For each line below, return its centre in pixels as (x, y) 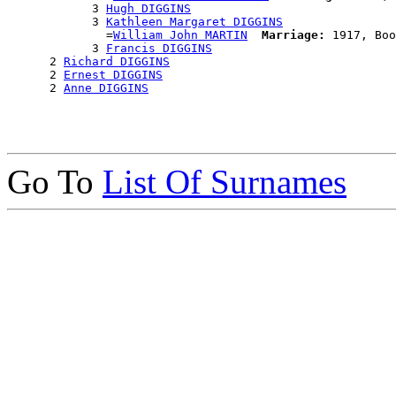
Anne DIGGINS (106, 88)
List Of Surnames (225, 182)
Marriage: (293, 35)
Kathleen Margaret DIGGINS (194, 22)
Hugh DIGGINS (148, 9)
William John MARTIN (180, 35)
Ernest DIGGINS (113, 75)
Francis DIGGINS (159, 49)
